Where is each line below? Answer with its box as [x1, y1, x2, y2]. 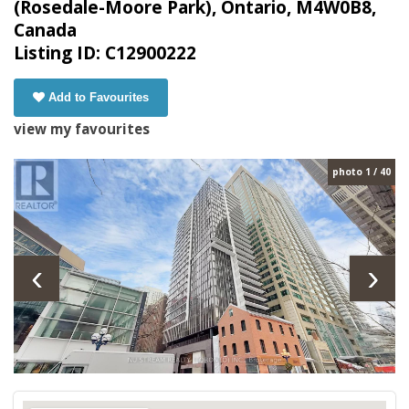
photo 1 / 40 [332, 165, 391, 179]
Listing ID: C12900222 [14, 41, 196, 66]
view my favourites [14, 120, 150, 139]
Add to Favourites [48, 90, 149, 105]
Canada [14, 18, 77, 43]
